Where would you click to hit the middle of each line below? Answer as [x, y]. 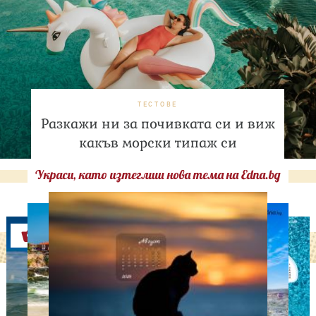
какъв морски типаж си [158, 143]
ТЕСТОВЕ [158, 104]
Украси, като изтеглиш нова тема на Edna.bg [158, 175]
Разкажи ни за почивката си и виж [158, 124]
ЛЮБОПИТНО [189, 291]
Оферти [82, 236]
